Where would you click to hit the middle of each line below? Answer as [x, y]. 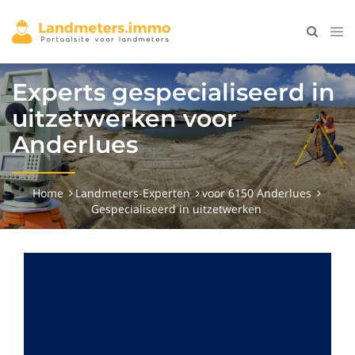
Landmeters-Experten [132, 193]
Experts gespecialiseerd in [174, 92]
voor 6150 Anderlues [256, 193]
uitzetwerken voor [124, 118]
